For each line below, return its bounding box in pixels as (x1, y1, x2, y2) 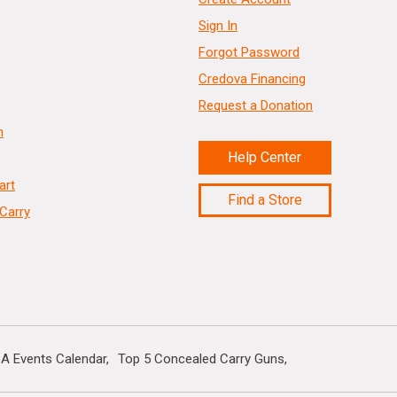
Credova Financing (198, 70, 306, 87)
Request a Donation (198, 97, 313, 113)
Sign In (198, 17, 237, 34)
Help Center (228, 148, 302, 166)
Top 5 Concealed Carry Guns (118, 350, 284, 367)
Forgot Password (198, 43, 300, 60)
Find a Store (227, 191, 302, 208)
